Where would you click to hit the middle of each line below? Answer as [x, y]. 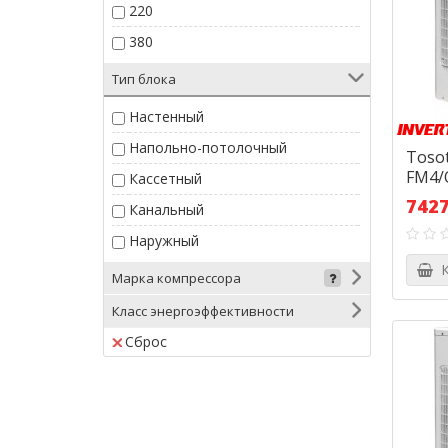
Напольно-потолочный [208, 147]
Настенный [166, 116]
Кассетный [165, 178]
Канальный [166, 209]
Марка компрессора [176, 278]
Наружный [164, 240]
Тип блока [144, 79]
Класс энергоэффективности [203, 311]
